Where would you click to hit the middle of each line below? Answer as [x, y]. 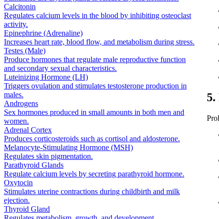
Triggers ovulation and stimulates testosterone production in [95, 86]
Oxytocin [18, 182]
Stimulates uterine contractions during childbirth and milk [92, 191]
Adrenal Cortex [28, 130]
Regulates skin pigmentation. [48, 156]
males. [14, 94]
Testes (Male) [25, 50]
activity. [16, 24]
